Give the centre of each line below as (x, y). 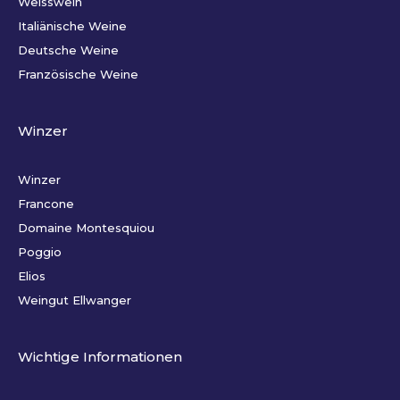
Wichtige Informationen (100, 357)
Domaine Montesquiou (86, 228)
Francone (46, 204)
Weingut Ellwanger (75, 300)
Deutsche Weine (68, 50)
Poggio (40, 252)
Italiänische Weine (72, 26)
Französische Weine (78, 75)
